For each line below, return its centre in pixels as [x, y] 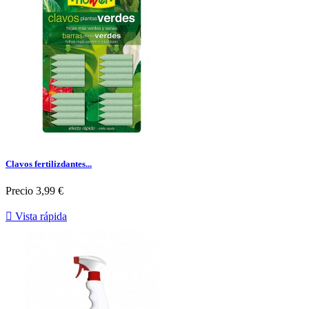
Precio [19, 191]
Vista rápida [40, 217]
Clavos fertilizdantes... [49, 164]
